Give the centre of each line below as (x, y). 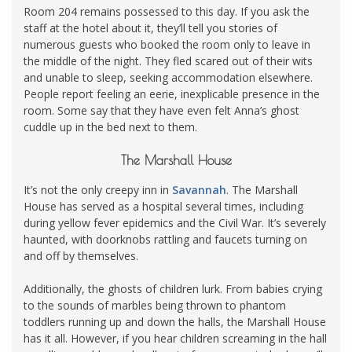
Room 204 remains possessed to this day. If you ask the (167, 12)
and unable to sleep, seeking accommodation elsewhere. (168, 78)
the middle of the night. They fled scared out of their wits (168, 61)
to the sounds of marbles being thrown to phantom (155, 305)
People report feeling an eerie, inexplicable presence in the (172, 94)
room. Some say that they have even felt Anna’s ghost (161, 111)
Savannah (199, 189)
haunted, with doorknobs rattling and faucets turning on (165, 239)
